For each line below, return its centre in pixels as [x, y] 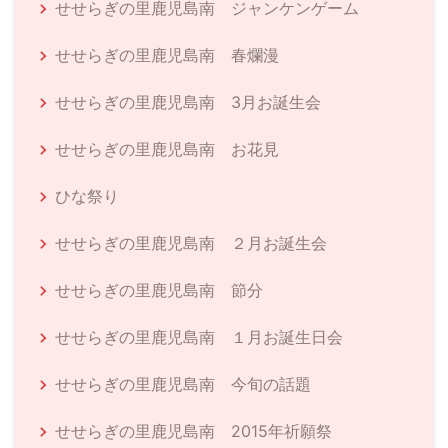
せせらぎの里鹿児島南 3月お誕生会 [188, 101]
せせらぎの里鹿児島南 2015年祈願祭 [193, 430]
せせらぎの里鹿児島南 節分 [159, 289]
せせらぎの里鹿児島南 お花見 [167, 148]
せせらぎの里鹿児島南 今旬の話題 [183, 383]
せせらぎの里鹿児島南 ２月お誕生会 [191, 242]
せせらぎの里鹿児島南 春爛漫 [167, 54]
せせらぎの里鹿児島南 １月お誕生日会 [199, 336]
